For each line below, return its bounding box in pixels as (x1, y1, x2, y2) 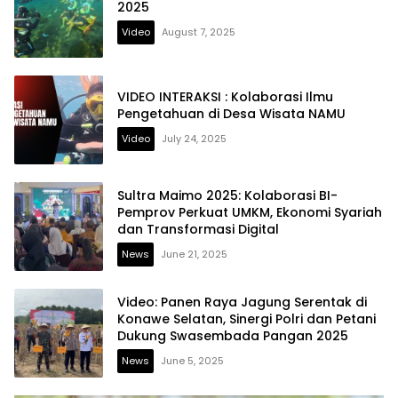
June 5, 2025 (161, 353, 224, 368)
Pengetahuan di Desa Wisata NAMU (117, 105, 346, 123)
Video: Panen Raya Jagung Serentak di (117, 292, 367, 311)
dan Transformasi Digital (117, 219, 279, 238)
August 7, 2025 (162, 25, 235, 40)
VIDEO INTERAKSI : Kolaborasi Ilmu (117, 88, 333, 107)
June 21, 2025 (161, 246, 227, 261)
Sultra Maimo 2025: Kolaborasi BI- (117, 186, 338, 204)
